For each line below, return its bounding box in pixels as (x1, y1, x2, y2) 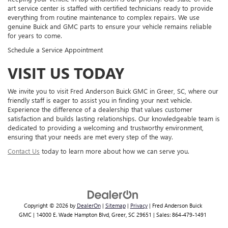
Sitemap (105, 202, 126, 210)
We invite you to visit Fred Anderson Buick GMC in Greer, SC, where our (8, 87, 218, 96)
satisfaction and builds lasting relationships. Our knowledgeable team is (8, 114, 220, 123)
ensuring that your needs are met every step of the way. (8, 132, 173, 141)
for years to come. (8, 31, 62, 40)
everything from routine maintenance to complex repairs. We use (8, 13, 199, 22)
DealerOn (76, 202, 101, 210)
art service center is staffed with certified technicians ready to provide (8, 4, 213, 13)
